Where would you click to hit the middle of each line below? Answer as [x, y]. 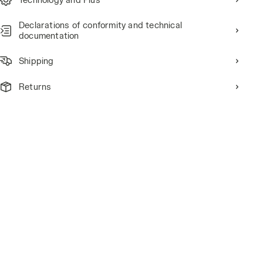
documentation [49, 36]
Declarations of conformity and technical [100, 25]
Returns [35, 87]
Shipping [36, 61]
